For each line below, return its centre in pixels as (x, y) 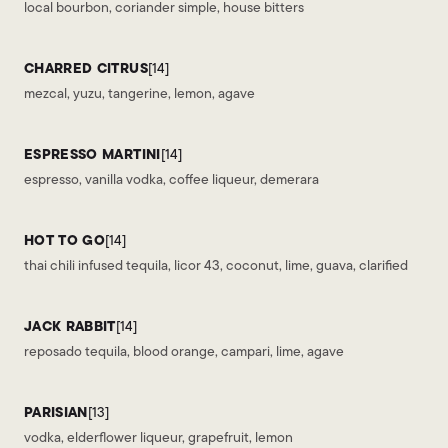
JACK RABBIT (70, 326)
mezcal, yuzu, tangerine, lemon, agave (139, 93)
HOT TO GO (65, 240)
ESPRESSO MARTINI (92, 154)
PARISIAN (56, 412)
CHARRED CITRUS (86, 68)
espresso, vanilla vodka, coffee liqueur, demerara (171, 179)
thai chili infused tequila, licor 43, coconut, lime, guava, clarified (216, 265)
